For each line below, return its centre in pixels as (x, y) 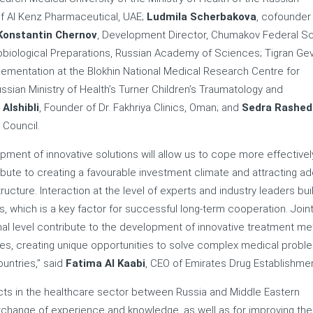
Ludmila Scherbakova (202, 17)
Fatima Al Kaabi (105, 263)
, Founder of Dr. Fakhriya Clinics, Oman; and (140, 108)
